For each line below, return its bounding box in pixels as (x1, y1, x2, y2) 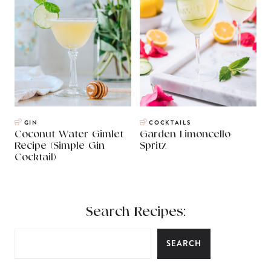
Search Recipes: (85, 206, 186, 219)
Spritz (139, 141, 166, 151)
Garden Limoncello (139, 129, 230, 140)
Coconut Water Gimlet (15, 129, 123, 140)
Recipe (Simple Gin (15, 141, 105, 151)
